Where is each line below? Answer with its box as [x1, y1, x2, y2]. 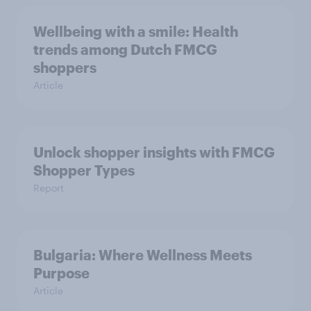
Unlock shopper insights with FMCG [33, 144, 275, 161]
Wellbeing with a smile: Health [33, 23, 238, 40]
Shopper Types [33, 162, 135, 179]
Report [33, 182, 64, 194]
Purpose [33, 264, 90, 282]
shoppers [33, 59, 96, 76]
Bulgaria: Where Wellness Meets [33, 246, 252, 264]
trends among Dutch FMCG [33, 41, 217, 58]
